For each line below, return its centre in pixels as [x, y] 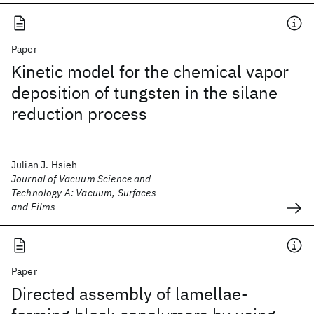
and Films [34, 207]
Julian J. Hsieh [45, 165]
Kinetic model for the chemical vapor [150, 71]
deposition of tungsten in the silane [144, 93]
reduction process [79, 114]
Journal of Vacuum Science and [81, 179]
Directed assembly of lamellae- [130, 294]
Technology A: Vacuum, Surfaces [84, 193]
